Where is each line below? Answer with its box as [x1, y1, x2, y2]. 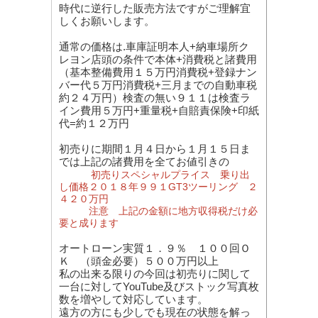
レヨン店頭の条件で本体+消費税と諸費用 [59, 53, 257, 65]
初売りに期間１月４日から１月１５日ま [59, 143, 251, 155]
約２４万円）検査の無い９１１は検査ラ [59, 92, 251, 104]
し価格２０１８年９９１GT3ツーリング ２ [59, 181, 258, 192]
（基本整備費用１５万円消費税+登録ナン [59, 66, 257, 78]
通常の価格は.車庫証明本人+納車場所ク [59, 40, 249, 53]
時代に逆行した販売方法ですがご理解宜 [59, 2, 251, 14]
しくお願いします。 [59, 15, 155, 27]
